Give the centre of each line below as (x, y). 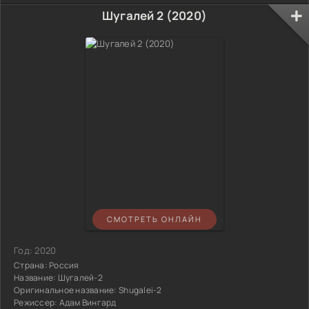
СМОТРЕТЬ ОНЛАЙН (154, 219)
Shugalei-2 (140, 290)
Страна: (31, 265)
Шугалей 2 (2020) (154, 15)
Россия (63, 265)
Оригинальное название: (66, 290)
